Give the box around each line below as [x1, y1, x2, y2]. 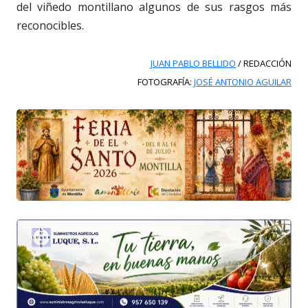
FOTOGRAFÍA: [137, 75, 194, 88]
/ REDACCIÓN [236, 56, 291, 69]
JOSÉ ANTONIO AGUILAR [194, 75, 291, 88]
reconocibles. [16, 17, 84, 33]
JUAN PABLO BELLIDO [151, 56, 236, 69]
